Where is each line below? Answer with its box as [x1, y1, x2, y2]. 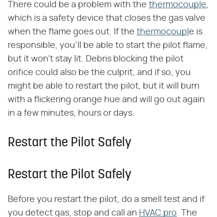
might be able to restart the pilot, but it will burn [8, 81, 200, 91]
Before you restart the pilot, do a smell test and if [8, 195, 204, 204]
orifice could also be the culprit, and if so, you [8, 68, 191, 77]
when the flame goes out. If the [8, 27, 137, 36]
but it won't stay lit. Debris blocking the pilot [8, 54, 184, 63]
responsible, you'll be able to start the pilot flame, [8, 41, 208, 50]
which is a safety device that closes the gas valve [8, 14, 205, 23]
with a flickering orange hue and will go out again [8, 95, 205, 104]
